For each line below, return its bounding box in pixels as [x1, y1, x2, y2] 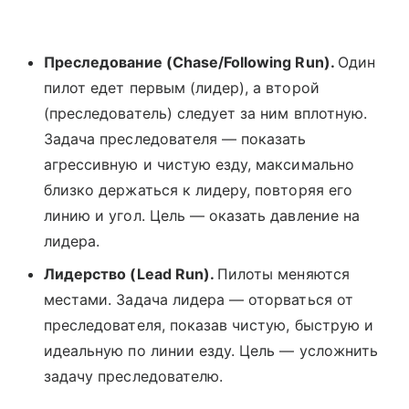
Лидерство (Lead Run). [44, 265, 218, 284]
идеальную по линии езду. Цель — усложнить [44, 341, 378, 361]
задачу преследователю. [44, 367, 224, 386]
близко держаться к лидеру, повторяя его [44, 181, 352, 200]
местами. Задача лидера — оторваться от [44, 290, 353, 309]
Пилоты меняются [217, 265, 350, 284]
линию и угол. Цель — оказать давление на [44, 206, 360, 225]
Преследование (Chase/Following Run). [44, 53, 338, 72]
